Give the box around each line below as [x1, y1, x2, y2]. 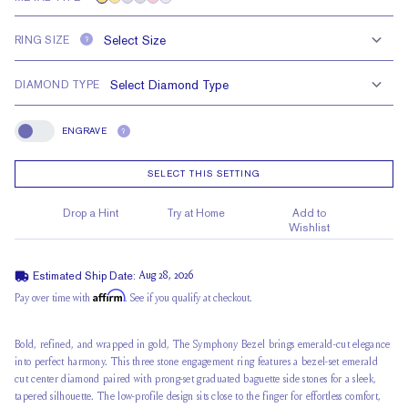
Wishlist [288, 221, 330, 235]
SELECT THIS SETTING [148, 168, 260, 179]
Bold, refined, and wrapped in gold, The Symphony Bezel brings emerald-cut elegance [15, 340, 391, 352]
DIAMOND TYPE [15, 78, 99, 92]
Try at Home [166, 207, 225, 220]
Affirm [93, 289, 125, 303]
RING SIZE [15, 34, 70, 47]
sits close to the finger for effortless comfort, [193, 392, 382, 403]
